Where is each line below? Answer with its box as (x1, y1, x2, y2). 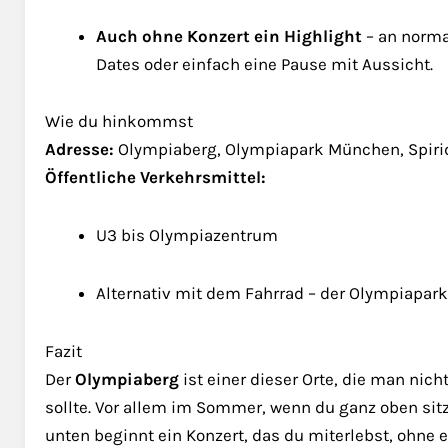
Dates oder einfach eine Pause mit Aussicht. (96, 53, 433, 74)
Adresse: (45, 139, 114, 160)
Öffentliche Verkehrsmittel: (45, 167, 266, 188)
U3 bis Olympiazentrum (96, 225, 278, 245)
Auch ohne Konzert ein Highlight (96, 25, 362, 46)
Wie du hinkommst (45, 111, 193, 132)
